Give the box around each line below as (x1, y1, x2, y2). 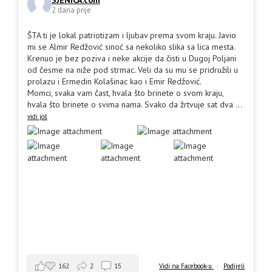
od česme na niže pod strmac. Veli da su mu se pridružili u (27, 64, 238, 76)
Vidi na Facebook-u (159, 262, 214, 270)
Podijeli (223, 262, 245, 270)
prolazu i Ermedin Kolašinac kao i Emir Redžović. (27, 76, 202, 87)
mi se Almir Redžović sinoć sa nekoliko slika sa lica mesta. (27, 41, 235, 53)
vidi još (27, 112, 47, 121)
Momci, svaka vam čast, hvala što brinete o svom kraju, (27, 87, 223, 99)
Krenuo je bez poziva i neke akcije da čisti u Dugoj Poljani (27, 53, 236, 64)
